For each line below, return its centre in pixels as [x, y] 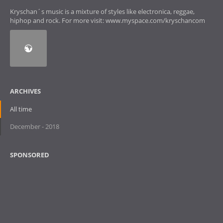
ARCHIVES [25, 91]
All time [21, 109]
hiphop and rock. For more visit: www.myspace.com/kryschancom [108, 20]
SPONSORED [30, 155]
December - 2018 [35, 126]
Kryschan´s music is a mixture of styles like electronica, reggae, [102, 11]
